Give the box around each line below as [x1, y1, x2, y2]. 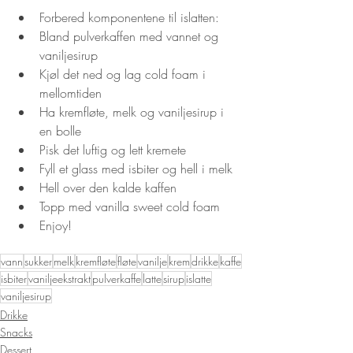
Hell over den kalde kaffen [39, 178, 176, 196]
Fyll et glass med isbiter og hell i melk [39, 159, 232, 177]
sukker [24, 253, 52, 269]
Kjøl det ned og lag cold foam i [39, 65, 210, 83]
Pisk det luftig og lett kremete [39, 140, 186, 158]
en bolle [39, 121, 81, 139]
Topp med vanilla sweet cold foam [39, 197, 220, 215]
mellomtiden [39, 84, 102, 102]
